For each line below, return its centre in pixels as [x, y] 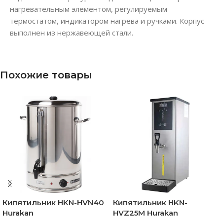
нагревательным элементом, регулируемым [89, 9]
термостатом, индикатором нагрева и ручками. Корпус [107, 20]
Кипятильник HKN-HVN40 [53, 202]
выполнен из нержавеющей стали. [72, 32]
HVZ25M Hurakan [146, 213]
